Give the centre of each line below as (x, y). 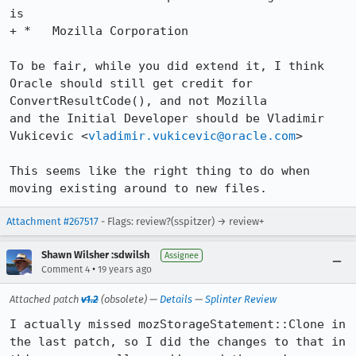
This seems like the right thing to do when (160, 171)
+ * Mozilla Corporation (99, 31)
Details (176, 299)
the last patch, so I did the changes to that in (178, 342)
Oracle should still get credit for (131, 83)
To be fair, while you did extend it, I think (167, 66)
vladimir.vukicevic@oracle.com (192, 136)
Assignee (182, 255)
